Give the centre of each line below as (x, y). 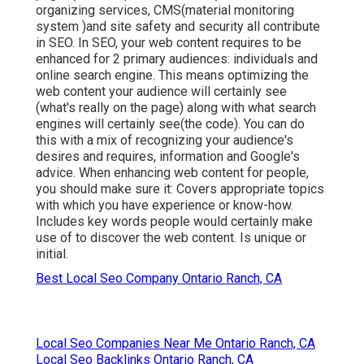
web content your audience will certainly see (161, 91)
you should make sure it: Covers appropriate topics (180, 188)
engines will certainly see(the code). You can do (170, 123)
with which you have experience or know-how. (165, 205)
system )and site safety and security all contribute (178, 26)
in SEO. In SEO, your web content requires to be (169, 42)
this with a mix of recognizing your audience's (165, 140)
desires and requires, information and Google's (168, 156)
